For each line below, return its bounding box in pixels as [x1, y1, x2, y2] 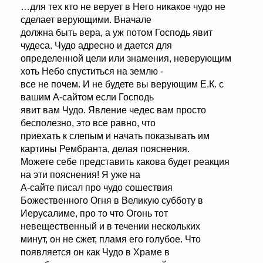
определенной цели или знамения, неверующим [21, 53, 231, 64]
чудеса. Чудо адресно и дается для [21, 41, 172, 51]
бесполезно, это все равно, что [21, 118, 156, 129]
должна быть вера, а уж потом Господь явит [21, 28, 213, 38]
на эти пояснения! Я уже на [21, 170, 140, 180]
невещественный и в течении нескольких [21, 221, 200, 232]
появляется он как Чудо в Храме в [21, 247, 170, 258]
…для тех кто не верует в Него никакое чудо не [21, 2, 225, 12]
